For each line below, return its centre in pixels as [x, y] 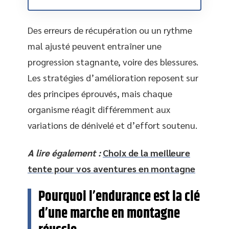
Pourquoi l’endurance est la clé [119, 197]
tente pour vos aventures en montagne [111, 168]
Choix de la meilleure [146, 152]
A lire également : [64, 152]
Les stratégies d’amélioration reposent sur [113, 77]
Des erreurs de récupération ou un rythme [110, 30]
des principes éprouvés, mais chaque [100, 93]
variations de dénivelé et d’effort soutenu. [112, 125]
